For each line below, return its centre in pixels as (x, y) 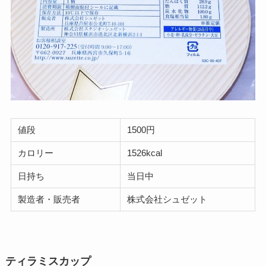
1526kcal (145, 153)
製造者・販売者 (49, 199)
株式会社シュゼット (167, 199)
